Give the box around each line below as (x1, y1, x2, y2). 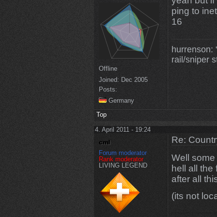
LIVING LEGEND (98, 162, 147, 170)
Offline (98, 64, 117, 72)
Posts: (98, 85, 117, 93)
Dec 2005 (119, 76, 148, 83)
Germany (106, 96, 134, 104)
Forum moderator (98, 149, 147, 157)
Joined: (98, 76, 119, 83)
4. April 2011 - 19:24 (94, 125, 151, 133)
